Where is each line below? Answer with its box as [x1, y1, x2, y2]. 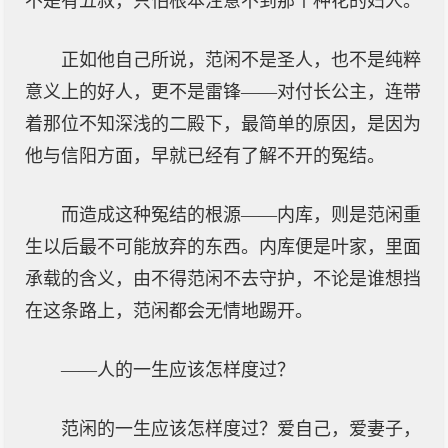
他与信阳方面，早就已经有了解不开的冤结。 [25, 146, 385, 166]
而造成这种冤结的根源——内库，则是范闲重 [61, 205, 421, 225]
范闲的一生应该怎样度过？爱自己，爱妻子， [61, 419, 421, 439]
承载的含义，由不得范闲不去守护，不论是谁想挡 [25, 269, 421, 289]
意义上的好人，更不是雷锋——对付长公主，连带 [25, 82, 421, 102]
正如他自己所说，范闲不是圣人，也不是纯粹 [61, 50, 421, 70]
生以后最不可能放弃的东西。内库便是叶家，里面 [25, 237, 421, 257]
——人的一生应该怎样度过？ [61, 360, 295, 380]
